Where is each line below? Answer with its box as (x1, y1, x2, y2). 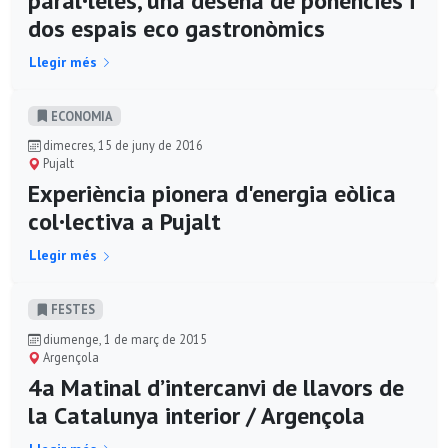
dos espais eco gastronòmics (28, 12, 325, 44)
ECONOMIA (48, 107, 113, 124)
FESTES (48, 301, 95, 318)
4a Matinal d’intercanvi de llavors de (28, 371, 404, 403)
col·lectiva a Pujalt (28, 206, 221, 238)
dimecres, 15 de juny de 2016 (40, 137, 203, 154)
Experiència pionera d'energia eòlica (28, 178, 396, 210)
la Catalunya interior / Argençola (28, 399, 365, 431)
